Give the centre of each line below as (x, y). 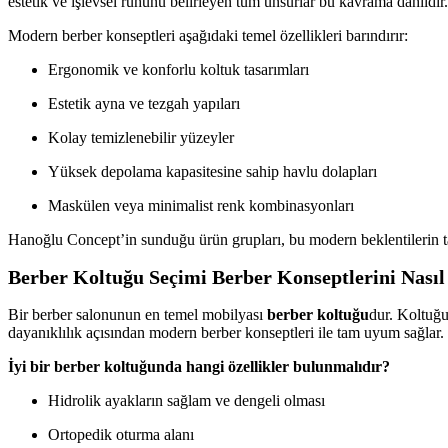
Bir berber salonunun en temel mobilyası (137, 314)
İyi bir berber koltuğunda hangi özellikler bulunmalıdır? (199, 366)
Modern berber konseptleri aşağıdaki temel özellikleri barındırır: (208, 36)
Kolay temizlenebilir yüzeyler (141, 138)
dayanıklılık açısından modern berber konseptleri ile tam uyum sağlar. (226, 332)
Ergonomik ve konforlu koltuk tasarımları (178, 70)
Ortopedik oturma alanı (121, 434)
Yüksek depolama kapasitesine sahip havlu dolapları (212, 172)
